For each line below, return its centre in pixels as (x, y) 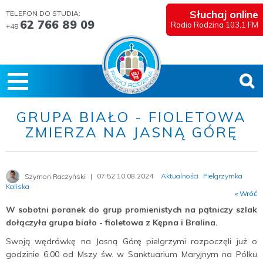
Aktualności (180, 176)
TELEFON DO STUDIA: (43, 13)
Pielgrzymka (223, 176)
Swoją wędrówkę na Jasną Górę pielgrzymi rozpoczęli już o (131, 241)
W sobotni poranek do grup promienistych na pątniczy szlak (131, 210)
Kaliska (18, 186)
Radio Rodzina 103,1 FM (215, 25)
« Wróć (246, 193)
